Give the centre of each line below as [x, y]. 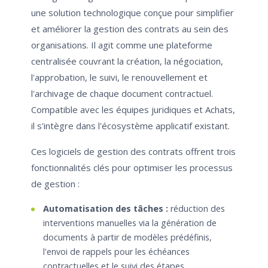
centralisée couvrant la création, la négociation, [127, 61]
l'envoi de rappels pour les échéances [116, 252]
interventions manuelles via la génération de [130, 223]
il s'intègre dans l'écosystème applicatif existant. [130, 126]
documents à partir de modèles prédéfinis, [127, 237]
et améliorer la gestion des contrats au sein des [130, 29]
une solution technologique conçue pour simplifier [133, 13]
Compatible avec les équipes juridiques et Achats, [133, 110]
